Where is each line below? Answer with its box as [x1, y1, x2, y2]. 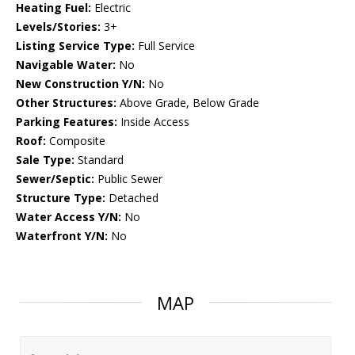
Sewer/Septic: [16, 171, 94, 187]
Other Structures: [16, 95, 116, 111]
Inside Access [117, 114, 189, 130]
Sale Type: [16, 152, 74, 168]
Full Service [135, 38, 195, 54]
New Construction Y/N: [16, 76, 145, 92]
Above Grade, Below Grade [116, 95, 259, 111]
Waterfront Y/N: [16, 228, 108, 244]
